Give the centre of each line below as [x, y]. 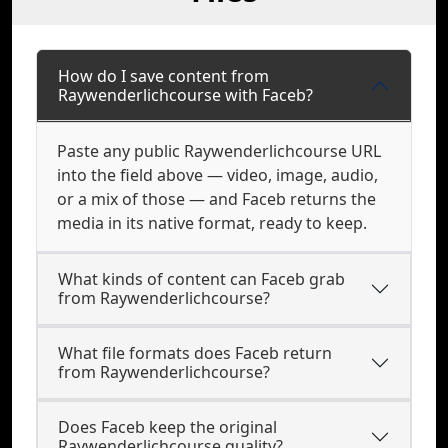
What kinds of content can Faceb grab [201, 279]
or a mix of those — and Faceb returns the [216, 199]
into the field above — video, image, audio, [217, 175]
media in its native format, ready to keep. [212, 223]
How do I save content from [163, 76]
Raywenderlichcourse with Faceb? [185, 95]
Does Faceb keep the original [167, 427]
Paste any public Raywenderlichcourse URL [219, 151]
